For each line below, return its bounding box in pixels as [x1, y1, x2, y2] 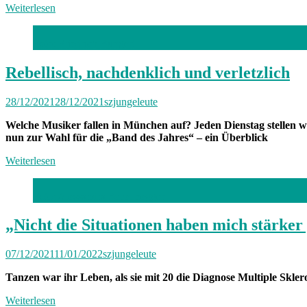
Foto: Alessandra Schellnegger [33, 190, 164, 202]
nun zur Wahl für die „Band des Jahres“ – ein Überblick [5, 131, 268, 143]
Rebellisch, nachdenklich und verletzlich [5, 63, 290, 82]
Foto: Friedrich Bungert [33, 37, 135, 49]
